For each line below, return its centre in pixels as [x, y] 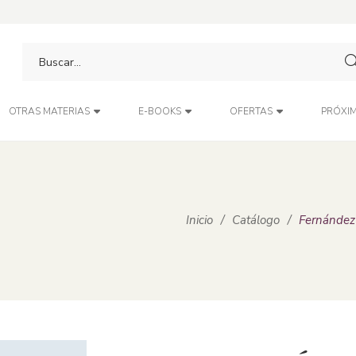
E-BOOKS [159, 111]
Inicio [199, 220]
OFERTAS [251, 111]
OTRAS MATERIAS [49, 111]
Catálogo [256, 220]
